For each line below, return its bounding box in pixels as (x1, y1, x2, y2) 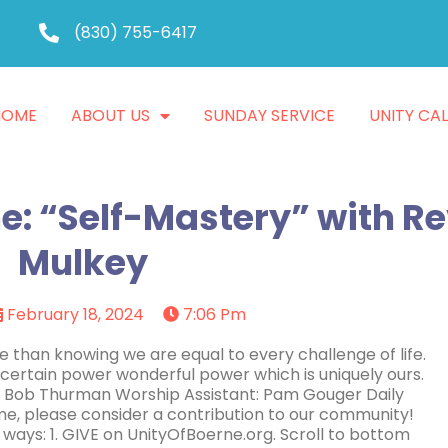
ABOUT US (71, 104, 151, 128)
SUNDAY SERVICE (204, 104, 336, 128)
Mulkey (17, 238, 148, 288)
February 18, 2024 (7, 303, 145, 327)
